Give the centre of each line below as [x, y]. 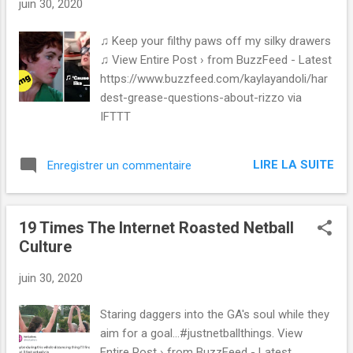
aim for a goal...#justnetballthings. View [202, 334]
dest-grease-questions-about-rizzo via [201, 97]
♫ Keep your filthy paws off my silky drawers [216, 41]
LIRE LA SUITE [294, 165]
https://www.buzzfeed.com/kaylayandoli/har [214, 78]
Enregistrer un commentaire [119, 165]
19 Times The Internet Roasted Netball [156, 227]
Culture [45, 246]
